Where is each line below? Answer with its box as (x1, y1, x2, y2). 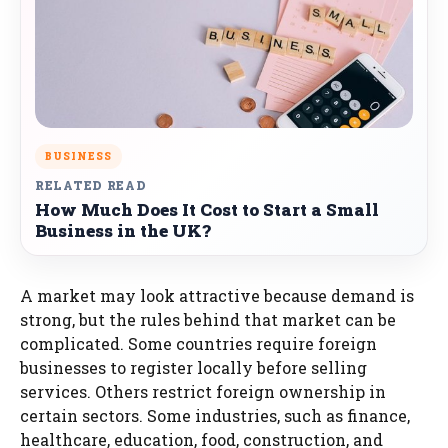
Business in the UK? (35, 218, 211, 242)
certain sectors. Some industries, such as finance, (20, 404, 410, 426)
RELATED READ (35, 176, 147, 193)
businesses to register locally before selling (20, 356, 367, 378)
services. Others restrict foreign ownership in (20, 380, 386, 402)
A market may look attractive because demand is (20, 284, 414, 306)
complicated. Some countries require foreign (20, 332, 377, 354)
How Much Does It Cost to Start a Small (35, 197, 379, 221)
